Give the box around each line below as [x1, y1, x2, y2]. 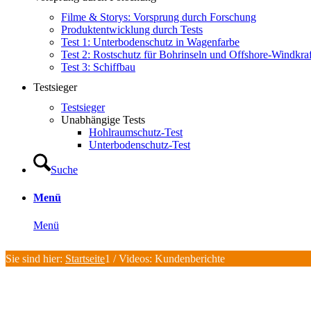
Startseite [65, 253, 105, 264]
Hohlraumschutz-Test [89, 126, 183, 138]
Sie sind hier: [6, 253, 62, 264]
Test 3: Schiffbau [61, 61, 135, 73]
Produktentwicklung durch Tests [61, 24, 203, 35]
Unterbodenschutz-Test [89, 139, 190, 151]
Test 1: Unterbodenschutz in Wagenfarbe [61, 36, 239, 48]
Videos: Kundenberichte [119, 253, 225, 264]
